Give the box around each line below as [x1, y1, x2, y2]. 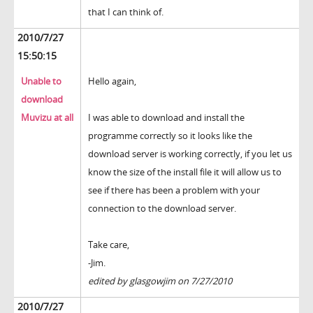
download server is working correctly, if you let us [88, 147, 292, 161]
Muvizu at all [21, 111, 73, 124]
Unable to [21, 75, 61, 88]
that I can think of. [88, 6, 163, 19]
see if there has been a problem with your [88, 184, 260, 197]
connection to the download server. [88, 202, 236, 215]
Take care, [88, 238, 129, 252]
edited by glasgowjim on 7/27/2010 [88, 275, 232, 288]
